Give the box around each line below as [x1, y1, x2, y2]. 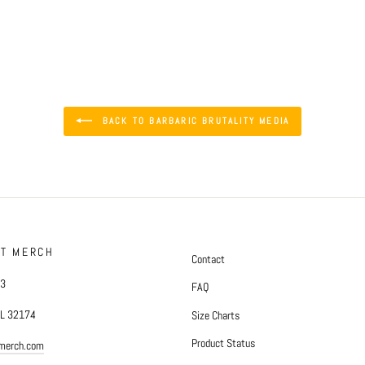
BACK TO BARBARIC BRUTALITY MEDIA [98, 114, 290, 126]
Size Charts [191, 307, 240, 323]
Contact [191, 251, 225, 266]
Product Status [191, 336, 255, 351]
